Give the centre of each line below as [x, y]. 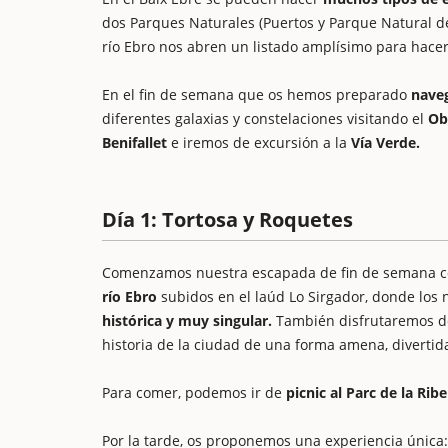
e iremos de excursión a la [259, 142]
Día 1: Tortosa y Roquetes [227, 219]
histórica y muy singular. [187, 320]
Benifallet [134, 142]
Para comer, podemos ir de [194, 392]
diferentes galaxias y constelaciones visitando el [265, 118]
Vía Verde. [385, 142]
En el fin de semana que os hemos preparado [256, 94]
